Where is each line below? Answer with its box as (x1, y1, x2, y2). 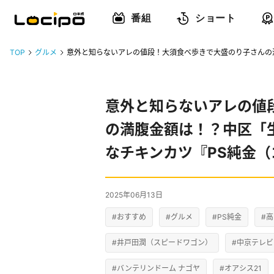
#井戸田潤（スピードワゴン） (112, 238, 212, 247)
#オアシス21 (220, 264, 262, 273)
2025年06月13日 (105, 190, 163, 199)
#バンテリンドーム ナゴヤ (112, 264, 200, 273)
